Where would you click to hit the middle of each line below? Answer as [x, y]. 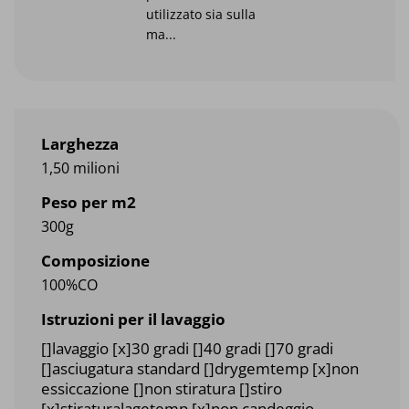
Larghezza [80, 144]
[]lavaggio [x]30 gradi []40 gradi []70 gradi [187, 349]
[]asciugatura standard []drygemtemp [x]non [200, 369]
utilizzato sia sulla [201, 15]
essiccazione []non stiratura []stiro [162, 389]
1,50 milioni [80, 168]
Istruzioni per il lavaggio [133, 320]
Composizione [95, 261]
